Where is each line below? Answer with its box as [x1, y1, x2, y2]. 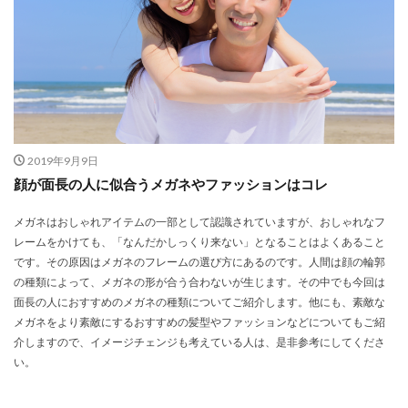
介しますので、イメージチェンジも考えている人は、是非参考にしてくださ [14, 334, 385, 349]
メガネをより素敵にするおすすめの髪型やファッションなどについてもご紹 [14, 314, 385, 329]
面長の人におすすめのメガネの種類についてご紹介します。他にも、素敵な [14, 294, 385, 309]
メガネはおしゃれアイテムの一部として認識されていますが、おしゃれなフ [14, 214, 385, 229]
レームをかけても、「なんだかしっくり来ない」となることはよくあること [14, 234, 385, 249]
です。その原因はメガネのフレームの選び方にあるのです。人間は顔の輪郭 [14, 254, 385, 269]
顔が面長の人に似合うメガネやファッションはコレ [14, 175, 328, 192]
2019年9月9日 [26, 153, 98, 168]
